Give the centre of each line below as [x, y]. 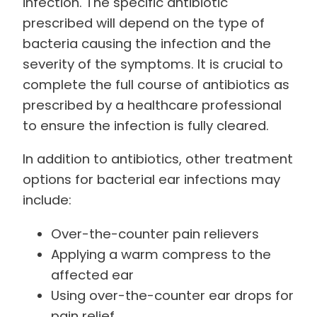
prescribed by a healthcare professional [152, 105]
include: [47, 200]
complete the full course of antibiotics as [156, 84]
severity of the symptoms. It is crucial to [153, 64]
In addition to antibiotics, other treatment [158, 159]
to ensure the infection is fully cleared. [146, 125]
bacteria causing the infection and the [147, 43]
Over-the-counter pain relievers [155, 234]
